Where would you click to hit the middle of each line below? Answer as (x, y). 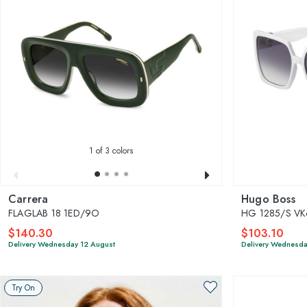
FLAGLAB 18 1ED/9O (54, 213)
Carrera (28, 199)
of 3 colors (113, 150)
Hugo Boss (268, 199)
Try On (23, 287)
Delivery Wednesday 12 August (62, 244)
